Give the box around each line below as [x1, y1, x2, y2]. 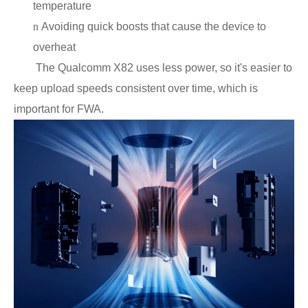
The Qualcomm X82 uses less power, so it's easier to [36, 61, 292, 74]
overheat [33, 41, 76, 53]
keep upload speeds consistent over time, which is [14, 82, 258, 94]
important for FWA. [14, 102, 104, 115]
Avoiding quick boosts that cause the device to [41, 20, 266, 32]
